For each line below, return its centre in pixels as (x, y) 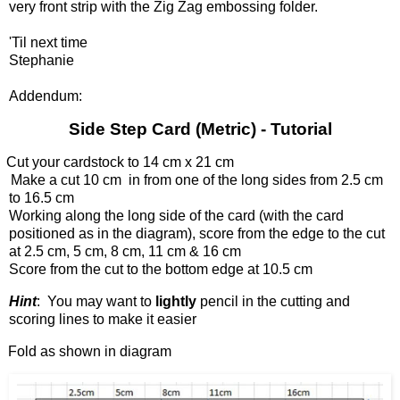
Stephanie (42, 61)
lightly (176, 301)
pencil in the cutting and (273, 301)
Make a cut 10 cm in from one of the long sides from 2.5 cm (197, 179)
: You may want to (96, 301)
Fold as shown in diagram (90, 351)
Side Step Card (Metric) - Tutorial (200, 129)
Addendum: (46, 96)
